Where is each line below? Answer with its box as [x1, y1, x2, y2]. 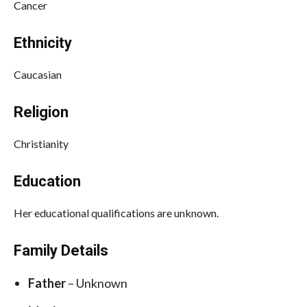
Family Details [14, 241, 108, 259]
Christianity [14, 136, 69, 150]
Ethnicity [14, 34, 72, 51]
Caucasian [14, 67, 62, 81]
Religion [14, 103, 69, 121]
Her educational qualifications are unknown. [14, 206, 219, 219]
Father [28, 275, 68, 291]
